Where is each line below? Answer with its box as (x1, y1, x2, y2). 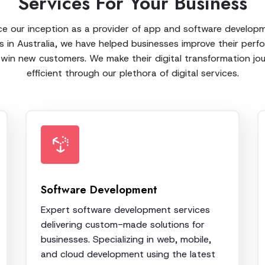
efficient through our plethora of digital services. (26, 66, 239, 79)
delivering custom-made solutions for (41, 218, 205, 231)
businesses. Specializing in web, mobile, (41, 232, 211, 245)
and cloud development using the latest (41, 247, 215, 260)
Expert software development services (41, 203, 210, 216)
